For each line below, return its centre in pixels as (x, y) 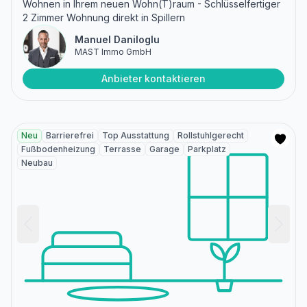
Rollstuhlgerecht (211, 136)
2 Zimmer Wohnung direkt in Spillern (104, 18)
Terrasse (122, 149)
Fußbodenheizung (58, 149)
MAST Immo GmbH (113, 52)
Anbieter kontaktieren (153, 79)
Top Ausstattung (136, 136)
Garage (164, 149)
